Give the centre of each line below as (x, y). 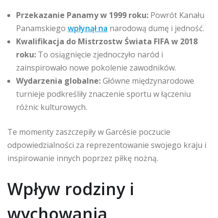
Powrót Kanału (176, 15)
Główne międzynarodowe (147, 81)
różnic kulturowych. (52, 107)
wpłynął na (88, 28)
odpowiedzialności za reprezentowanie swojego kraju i (107, 145)
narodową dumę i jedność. (156, 28)
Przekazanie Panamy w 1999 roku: (82, 15)
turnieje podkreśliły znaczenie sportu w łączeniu (103, 94)
